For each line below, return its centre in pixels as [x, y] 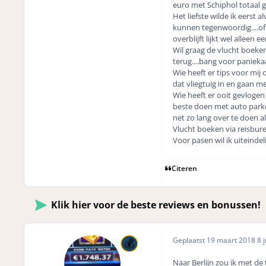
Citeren [185, 168]
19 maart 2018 [232, 240]
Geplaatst [189, 240]
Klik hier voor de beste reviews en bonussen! [156, 205]
